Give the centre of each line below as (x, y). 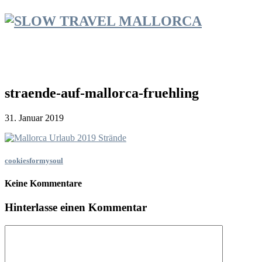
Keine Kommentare (43, 183)
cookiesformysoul (34, 160)
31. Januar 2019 (34, 118)
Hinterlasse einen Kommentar (76, 208)
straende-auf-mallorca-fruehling (102, 93)
